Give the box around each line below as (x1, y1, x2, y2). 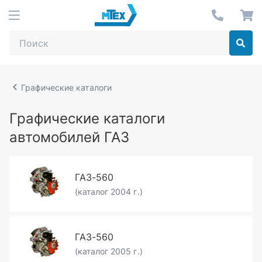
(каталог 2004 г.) (75, 186, 143, 196)
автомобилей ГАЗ (9, 129, 129, 146)
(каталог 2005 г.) (75, 246, 143, 257)
